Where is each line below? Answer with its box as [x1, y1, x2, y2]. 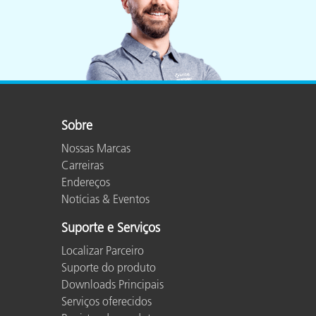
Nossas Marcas [61, 140, 130, 155]
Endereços [61, 174, 110, 189]
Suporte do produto [61, 260, 156, 274]
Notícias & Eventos [61, 191, 150, 206]
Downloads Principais [61, 276, 164, 291]
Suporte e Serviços [61, 219, 160, 236]
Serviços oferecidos [61, 293, 152, 308]
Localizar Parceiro [61, 243, 144, 257]
